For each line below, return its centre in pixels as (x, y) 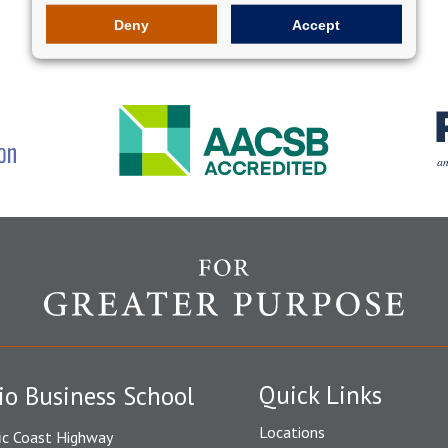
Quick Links (320, 395)
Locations (292, 432)
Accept (316, 24)
